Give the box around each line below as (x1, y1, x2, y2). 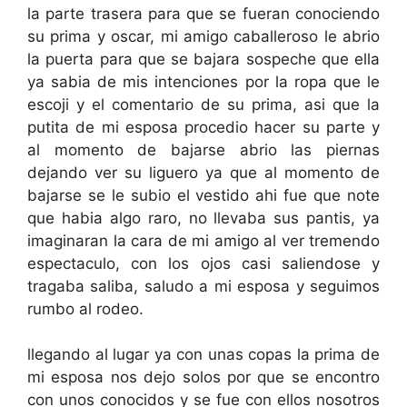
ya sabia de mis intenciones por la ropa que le (27, 72, 380, 91)
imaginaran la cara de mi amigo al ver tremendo (27, 231, 380, 250)
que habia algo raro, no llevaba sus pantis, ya (27, 208, 380, 227)
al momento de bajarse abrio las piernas (27, 140, 380, 159)
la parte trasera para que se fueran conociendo (27, 4, 380, 23)
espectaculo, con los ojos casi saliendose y (27, 253, 380, 273)
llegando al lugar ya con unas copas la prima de (27, 345, 380, 363)
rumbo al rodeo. (27, 299, 144, 318)
